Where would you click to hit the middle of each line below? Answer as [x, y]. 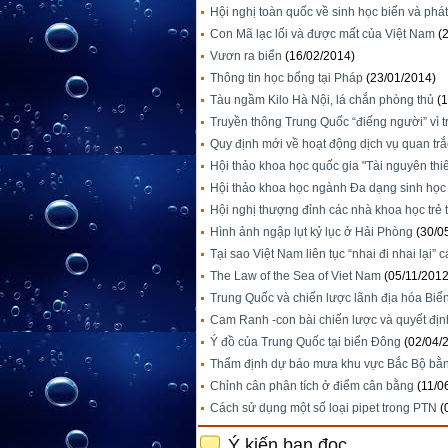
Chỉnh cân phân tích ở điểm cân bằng [312, 386]
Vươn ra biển [246, 56]
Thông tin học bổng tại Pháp [286, 78]
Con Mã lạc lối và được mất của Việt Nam [322, 34]
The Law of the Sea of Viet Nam [295, 276]
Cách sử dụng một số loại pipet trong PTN [323, 408]
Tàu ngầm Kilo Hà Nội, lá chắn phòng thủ [322, 100]
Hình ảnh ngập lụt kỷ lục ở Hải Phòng [311, 232]
